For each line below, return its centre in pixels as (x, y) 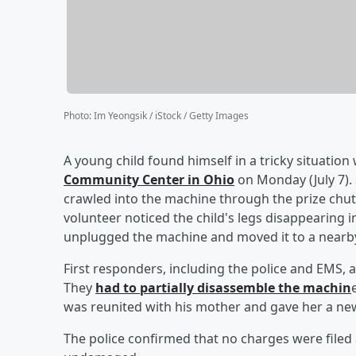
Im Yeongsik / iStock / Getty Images (171, 115)
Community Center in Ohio (149, 179)
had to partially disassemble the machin (223, 287)
